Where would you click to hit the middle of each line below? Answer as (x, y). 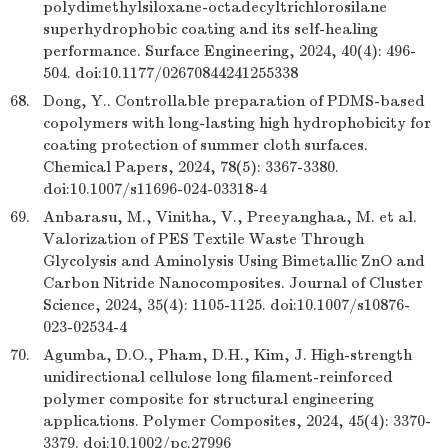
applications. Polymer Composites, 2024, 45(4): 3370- (237, 421)
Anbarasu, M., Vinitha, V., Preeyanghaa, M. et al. (230, 217)
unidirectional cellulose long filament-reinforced (218, 377)
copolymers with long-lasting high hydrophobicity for (237, 123)
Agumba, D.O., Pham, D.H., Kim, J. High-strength (227, 355)
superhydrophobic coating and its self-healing (210, 29)
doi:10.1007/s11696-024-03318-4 (155, 189)
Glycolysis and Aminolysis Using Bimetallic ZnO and (234, 261)
